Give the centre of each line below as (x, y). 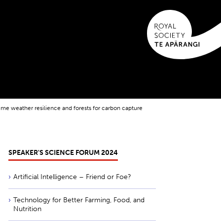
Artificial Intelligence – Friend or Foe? (72, 177)
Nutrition (27, 209)
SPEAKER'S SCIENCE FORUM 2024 (63, 153)
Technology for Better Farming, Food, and (79, 200)
